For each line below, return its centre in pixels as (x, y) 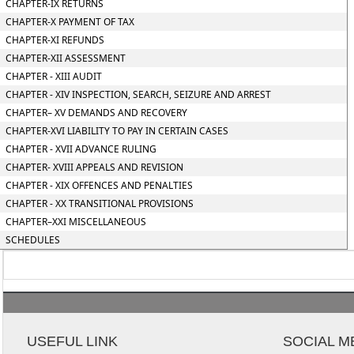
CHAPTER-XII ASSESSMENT (65, 58)
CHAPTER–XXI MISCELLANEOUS (75, 222)
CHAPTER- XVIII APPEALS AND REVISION (94, 167)
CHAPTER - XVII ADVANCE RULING (81, 149)
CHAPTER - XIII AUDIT (53, 76)
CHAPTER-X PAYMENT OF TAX (70, 22)
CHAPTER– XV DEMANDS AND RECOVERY (96, 113)
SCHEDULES (32, 240)
